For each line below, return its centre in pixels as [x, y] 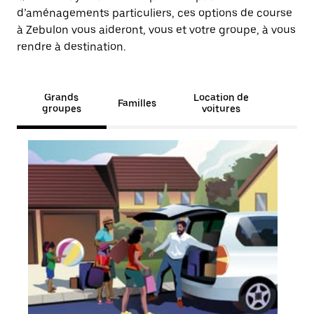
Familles [137, 103]
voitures [221, 109]
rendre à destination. [71, 47]
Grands [62, 97]
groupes [61, 109]
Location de [221, 97]
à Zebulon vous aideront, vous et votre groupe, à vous [156, 30]
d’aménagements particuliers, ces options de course [155, 13]
